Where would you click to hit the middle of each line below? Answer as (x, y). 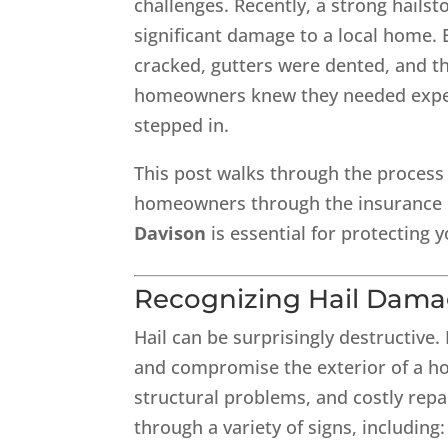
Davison (170, 233)
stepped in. (182, 125)
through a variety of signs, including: (290, 427)
